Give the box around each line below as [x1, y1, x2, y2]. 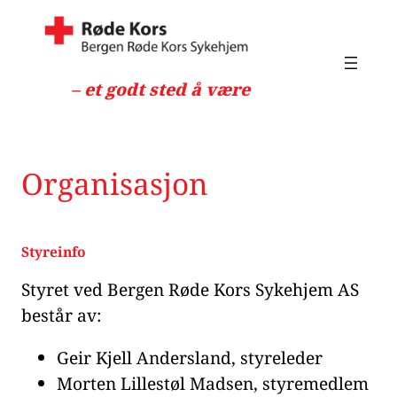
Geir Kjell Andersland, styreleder [57, 346, 323, 370]
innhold [6, 58, 69, 82]
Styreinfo [21, 241, 86, 261]
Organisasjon [21, 163, 208, 205]
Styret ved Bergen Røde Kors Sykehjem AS [21, 277, 359, 302]
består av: [21, 303, 101, 328]
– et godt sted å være [71, 76, 250, 101]
